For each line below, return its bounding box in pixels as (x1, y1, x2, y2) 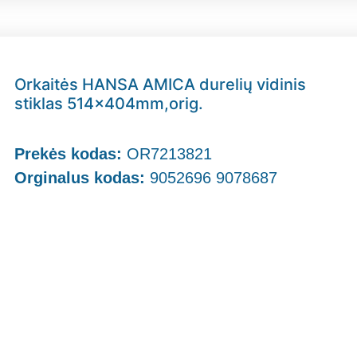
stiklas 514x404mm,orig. (14, 93, 204, 113)
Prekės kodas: (14, 144, 127, 163)
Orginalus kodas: (14, 168, 146, 186)
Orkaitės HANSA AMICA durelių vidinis (14, 74, 307, 94)
